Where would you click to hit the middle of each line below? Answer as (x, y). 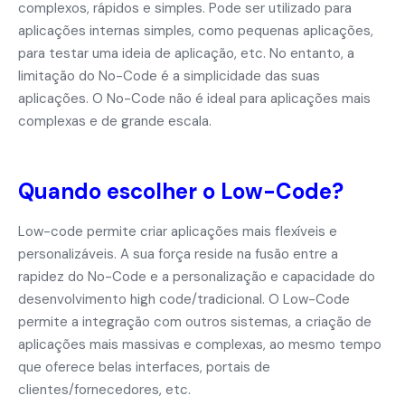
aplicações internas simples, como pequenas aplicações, (196, 31)
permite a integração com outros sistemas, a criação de (195, 322)
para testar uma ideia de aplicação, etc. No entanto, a (186, 53)
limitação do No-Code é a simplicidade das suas (169, 76)
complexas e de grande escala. (115, 121)
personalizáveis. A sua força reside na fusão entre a (178, 254)
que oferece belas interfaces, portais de (144, 367)
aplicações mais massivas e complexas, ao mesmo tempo (200, 344)
